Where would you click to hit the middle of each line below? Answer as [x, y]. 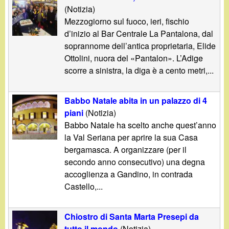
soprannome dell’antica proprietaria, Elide [140, 45]
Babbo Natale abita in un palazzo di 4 [136, 100]
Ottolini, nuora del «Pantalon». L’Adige [134, 58]
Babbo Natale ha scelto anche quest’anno [141, 125]
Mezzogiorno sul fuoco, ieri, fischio [127, 21]
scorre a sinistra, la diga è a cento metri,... [139, 70]
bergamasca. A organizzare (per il [126, 149]
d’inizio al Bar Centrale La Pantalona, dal [139, 33]
